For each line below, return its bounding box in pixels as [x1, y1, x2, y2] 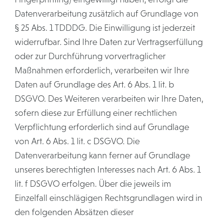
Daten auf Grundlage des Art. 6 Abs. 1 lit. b [15, 80, 174, 89]
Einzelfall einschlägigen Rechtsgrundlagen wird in [15, 193, 202, 203]
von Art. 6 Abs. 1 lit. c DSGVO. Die [15, 136, 140, 146]
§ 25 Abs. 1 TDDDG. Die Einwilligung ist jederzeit [15, 23, 195, 33]
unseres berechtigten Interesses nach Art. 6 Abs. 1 [15, 165, 201, 175]
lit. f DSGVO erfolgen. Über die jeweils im [15, 179, 171, 189]
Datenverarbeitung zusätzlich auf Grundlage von [15, 9, 198, 19]
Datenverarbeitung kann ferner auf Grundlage [15, 151, 190, 160]
